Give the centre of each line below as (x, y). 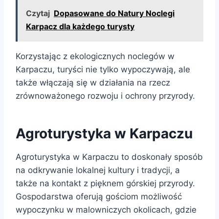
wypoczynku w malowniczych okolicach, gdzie (106, 209)
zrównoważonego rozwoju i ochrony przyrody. (105, 96)
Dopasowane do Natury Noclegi (114, 13)
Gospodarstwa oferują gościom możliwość (99, 196)
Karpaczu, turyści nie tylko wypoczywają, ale (103, 69)
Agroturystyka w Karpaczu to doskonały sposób (109, 157)
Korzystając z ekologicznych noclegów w (95, 56)
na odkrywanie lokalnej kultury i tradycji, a (98, 170)
